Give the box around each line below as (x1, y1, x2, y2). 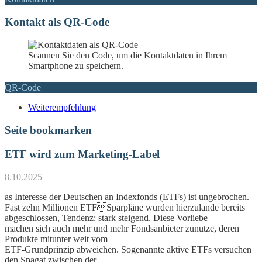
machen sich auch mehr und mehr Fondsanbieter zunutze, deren (5, 223, 239, 233)
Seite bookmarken (5, 124, 92, 137)
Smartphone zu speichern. (28, 60, 123, 71)
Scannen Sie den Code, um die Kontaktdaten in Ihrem (28, 50, 227, 60)
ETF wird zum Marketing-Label (5, 147, 160, 160)
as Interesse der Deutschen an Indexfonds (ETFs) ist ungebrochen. (5, 191, 249, 202)
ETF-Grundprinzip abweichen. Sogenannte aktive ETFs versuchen (5, 244, 251, 254)
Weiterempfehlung (28, 102, 96, 113)
